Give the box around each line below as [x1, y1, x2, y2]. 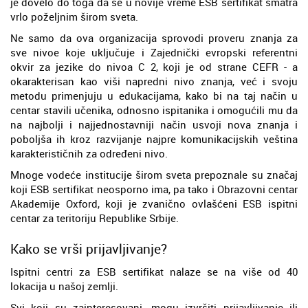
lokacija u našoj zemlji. [10, 278, 118, 293]
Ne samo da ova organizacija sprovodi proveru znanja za [10, 30, 298, 45]
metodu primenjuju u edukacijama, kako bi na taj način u [10, 88, 298, 102]
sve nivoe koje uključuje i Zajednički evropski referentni [10, 45, 298, 59]
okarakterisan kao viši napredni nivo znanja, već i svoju [10, 74, 298, 88]
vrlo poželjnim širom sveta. [10, 9, 138, 23]
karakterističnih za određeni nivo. [10, 146, 168, 160]
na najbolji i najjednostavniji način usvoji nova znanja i [10, 117, 298, 131]
